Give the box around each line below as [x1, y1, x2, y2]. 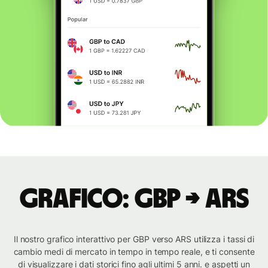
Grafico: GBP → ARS [19, 185, 249, 214]
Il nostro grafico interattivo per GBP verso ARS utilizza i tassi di [13, 234, 255, 245]
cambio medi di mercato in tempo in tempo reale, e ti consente [13, 246, 255, 257]
